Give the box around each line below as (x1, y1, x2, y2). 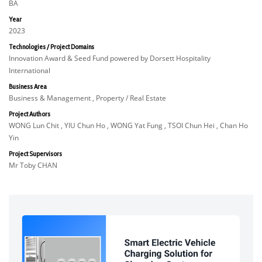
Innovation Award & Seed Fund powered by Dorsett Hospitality (9, 53, 211, 63)
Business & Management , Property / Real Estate (9, 93, 166, 103)
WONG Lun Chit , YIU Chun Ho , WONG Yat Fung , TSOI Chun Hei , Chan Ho (9, 120, 248, 130)
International (9, 65, 50, 75)
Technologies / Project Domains (9, 42, 94, 51)
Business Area (9, 82, 47, 91)
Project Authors (9, 109, 50, 118)
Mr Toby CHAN (9, 160, 57, 170)
